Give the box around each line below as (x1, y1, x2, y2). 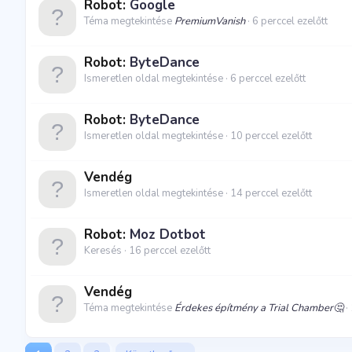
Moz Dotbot (130, 225, 206, 244)
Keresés (84, 244, 124, 258)
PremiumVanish (174, 14, 245, 29)
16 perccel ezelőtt (129, 244, 211, 258)
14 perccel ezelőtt (230, 186, 312, 201)
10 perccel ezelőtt (230, 129, 312, 144)
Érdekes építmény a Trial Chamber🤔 (174, 301, 343, 316)
